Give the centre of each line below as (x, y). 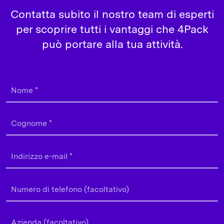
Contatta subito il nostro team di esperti (112, 14)
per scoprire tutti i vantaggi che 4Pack (112, 29)
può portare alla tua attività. (112, 44)
